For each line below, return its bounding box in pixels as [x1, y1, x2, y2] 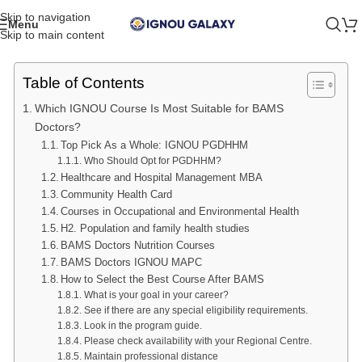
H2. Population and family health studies [61, 222, 250, 234]
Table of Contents [23, 74, 145, 92]
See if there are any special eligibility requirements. [83, 305, 308, 315]
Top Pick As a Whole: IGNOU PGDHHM [61, 139, 249, 151]
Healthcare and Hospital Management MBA [61, 171, 263, 183]
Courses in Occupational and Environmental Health [61, 205, 300, 217]
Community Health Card [61, 188, 173, 200]
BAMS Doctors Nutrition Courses [61, 239, 216, 251]
